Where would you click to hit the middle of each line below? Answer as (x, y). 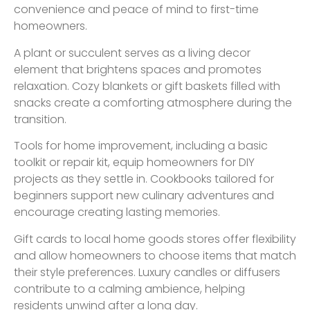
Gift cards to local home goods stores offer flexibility (155, 239)
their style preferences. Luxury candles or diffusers (147, 272)
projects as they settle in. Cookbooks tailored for (144, 179)
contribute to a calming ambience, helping (129, 289)
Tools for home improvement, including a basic (141, 146)
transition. (40, 119)
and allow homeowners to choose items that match (155, 255)
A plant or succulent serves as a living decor (132, 53)
